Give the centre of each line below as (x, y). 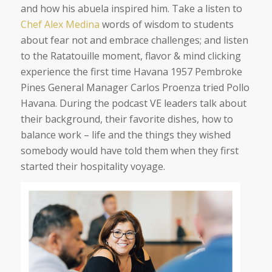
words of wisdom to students (166, 24)
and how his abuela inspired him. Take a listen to (131, 8)
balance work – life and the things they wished (125, 134)
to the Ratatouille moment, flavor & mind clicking (131, 56)
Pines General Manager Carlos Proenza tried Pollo (135, 87)
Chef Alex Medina (60, 24)
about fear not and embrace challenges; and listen (134, 40)
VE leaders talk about (197, 103)
